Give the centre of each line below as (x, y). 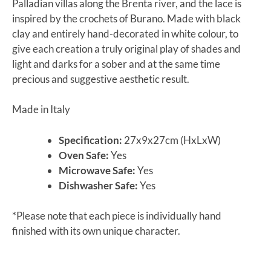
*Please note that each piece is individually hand (117, 216)
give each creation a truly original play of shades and (126, 48)
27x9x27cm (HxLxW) (172, 140)
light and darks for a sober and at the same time (116, 64)
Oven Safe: (84, 155)
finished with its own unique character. (96, 231)
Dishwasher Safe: (98, 185)
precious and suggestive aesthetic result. (101, 79)
